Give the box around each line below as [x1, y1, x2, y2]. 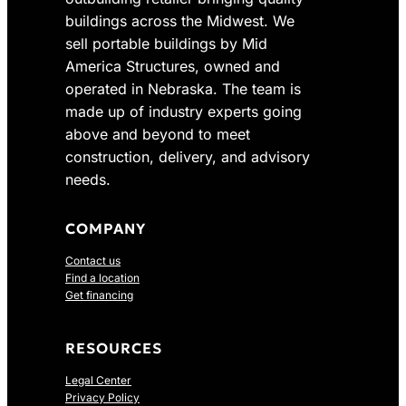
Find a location [65, 271, 140, 285]
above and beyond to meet [65, 125, 250, 144]
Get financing [65, 288, 133, 303]
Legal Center [65, 373, 131, 388]
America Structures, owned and [65, 57, 280, 76]
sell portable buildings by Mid [65, 34, 267, 53]
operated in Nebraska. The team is [65, 80, 301, 99]
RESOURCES [65, 339, 162, 358]
